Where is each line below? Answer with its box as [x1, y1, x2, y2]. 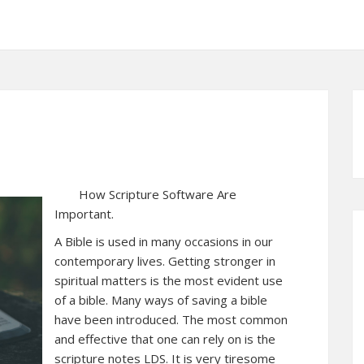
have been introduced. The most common [54, 311, 288, 327]
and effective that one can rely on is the [54, 331, 275, 347]
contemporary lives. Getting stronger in [54, 253, 275, 269]
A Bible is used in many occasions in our [54, 233, 273, 249]
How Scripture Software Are [79, 186, 236, 202]
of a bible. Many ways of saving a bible [54, 292, 267, 308]
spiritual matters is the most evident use [54, 272, 283, 288]
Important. [54, 206, 114, 222]
